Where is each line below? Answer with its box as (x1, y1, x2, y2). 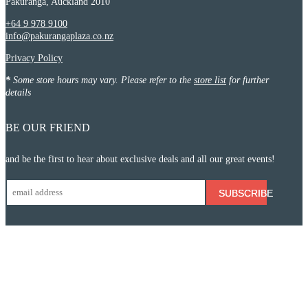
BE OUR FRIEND (5, 121, 90, 133)
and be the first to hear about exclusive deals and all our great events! (5, 154, 275, 165)
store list (194, 74, 226, 85)
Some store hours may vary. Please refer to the (10, 74, 194, 85)
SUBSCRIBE (218, 188, 273, 199)
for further (226, 74, 269, 85)
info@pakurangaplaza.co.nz (5, 30, 113, 41)
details (5, 87, 31, 98)
